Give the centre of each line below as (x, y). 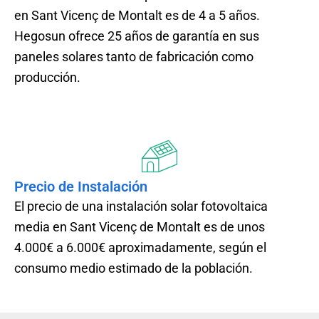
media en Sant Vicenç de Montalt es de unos (140, 226)
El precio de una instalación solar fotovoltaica (141, 206)
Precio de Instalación (81, 186)
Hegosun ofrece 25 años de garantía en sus (137, 36)
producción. (47, 77)
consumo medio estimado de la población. (134, 268)
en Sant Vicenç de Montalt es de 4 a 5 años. (137, 15)
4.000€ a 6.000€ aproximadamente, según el (140, 247)
